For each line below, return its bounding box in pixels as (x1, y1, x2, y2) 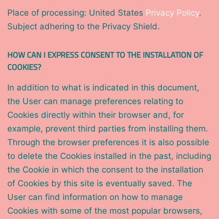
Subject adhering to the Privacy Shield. (7, 22, 160, 32)
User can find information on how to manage (7, 192, 183, 202)
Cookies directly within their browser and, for (7, 110, 184, 120)
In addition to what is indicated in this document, (7, 83, 199, 93)
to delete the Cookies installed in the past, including (7, 151, 211, 161)
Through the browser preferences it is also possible (7, 137, 209, 148)
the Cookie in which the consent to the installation (7, 165, 203, 175)
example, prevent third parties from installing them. (7, 124, 208, 134)
